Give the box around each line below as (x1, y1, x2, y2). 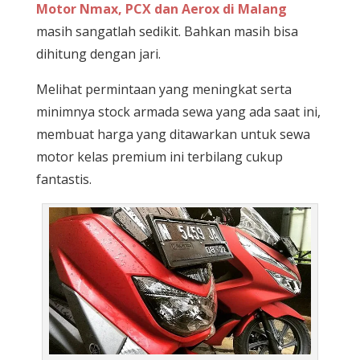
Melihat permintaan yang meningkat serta (35, 80, 292, 98)
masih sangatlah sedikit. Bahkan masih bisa (35, 22, 298, 40)
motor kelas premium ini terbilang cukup (35, 147, 283, 166)
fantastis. (35, 170, 92, 188)
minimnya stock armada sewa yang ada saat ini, (35, 102, 321, 121)
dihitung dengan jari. (35, 44, 161, 63)
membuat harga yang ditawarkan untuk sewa (35, 125, 310, 143)
